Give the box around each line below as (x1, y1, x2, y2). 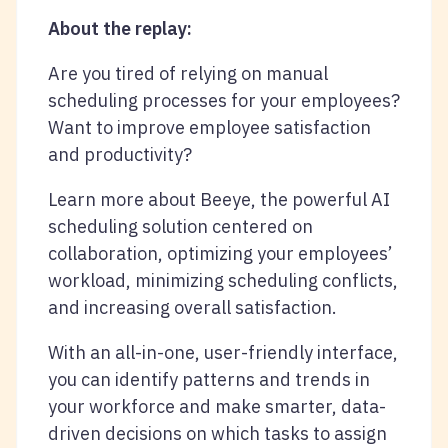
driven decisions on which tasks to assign (48, 421, 387, 445)
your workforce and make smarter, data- (48, 394, 386, 418)
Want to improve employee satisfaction (48, 115, 371, 139)
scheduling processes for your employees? (48, 88, 400, 112)
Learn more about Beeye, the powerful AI (48, 187, 390, 211)
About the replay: (48, 16, 192, 40)
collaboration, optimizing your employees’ (48, 241, 392, 265)
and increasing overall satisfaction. (48, 295, 337, 319)
